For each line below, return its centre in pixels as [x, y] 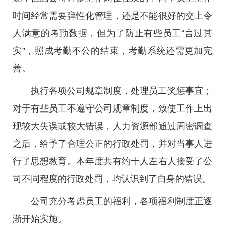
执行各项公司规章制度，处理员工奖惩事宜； [122, 91]
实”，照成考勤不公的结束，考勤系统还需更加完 [113, 51]
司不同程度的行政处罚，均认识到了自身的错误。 [112, 179]
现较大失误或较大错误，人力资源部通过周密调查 [113, 126]
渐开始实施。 [40, 219]
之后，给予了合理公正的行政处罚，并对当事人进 [113, 144]
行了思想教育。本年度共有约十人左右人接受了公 [113, 161]
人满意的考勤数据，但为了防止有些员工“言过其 [113, 33]
